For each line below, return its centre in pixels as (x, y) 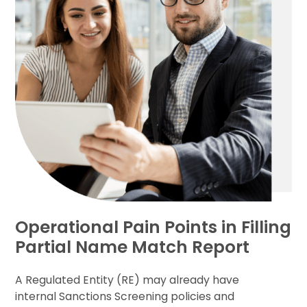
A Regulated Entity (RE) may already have (127, 280)
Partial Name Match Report (134, 247)
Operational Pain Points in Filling (153, 227)
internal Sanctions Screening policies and (125, 296)
